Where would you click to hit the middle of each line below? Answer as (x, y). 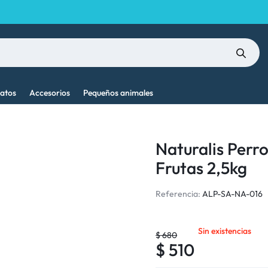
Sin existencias (225, 231)
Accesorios (50, 93)
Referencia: (178, 194)
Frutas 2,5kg (202, 168)
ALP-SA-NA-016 (233, 194)
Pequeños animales (118, 93)
